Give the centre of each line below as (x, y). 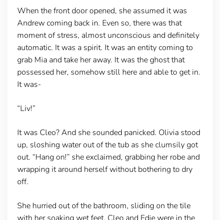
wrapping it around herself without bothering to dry (105, 169)
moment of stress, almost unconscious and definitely (108, 35)
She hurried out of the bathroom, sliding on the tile (104, 206)
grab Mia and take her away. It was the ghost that (101, 60)
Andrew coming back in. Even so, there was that (99, 23)
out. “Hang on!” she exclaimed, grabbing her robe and (108, 157)
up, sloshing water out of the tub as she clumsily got (107, 145)
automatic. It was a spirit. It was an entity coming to (105, 47)
